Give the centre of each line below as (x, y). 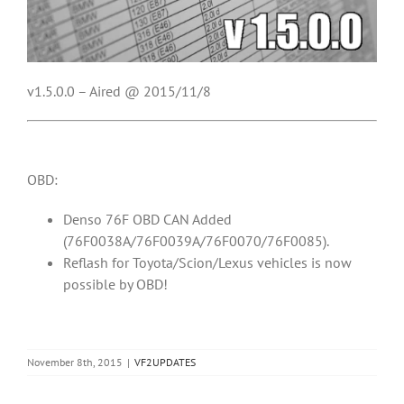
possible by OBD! (115, 284)
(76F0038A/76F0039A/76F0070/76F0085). (196, 240)
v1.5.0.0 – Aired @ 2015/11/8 (119, 91)
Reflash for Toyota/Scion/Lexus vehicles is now (207, 262)
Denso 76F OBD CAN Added (147, 219)
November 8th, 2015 (75, 362)
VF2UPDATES (165, 362)
